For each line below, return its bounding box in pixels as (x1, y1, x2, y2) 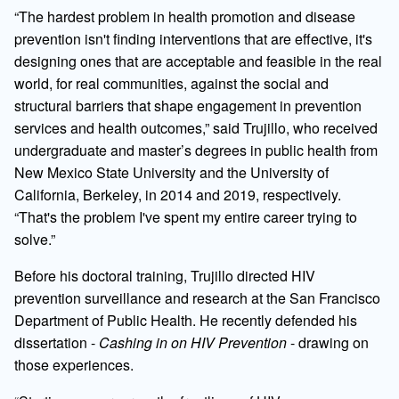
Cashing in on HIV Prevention (99, 331, 287, 353)
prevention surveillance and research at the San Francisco (14, 287, 380, 308)
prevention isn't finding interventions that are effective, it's (14, 28, 372, 49)
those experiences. (14, 354, 137, 375)
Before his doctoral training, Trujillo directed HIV (14, 265, 315, 286)
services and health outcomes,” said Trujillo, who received (14, 117, 378, 138)
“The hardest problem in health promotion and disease (14, 5, 355, 27)
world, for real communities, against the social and (14, 72, 329, 94)
